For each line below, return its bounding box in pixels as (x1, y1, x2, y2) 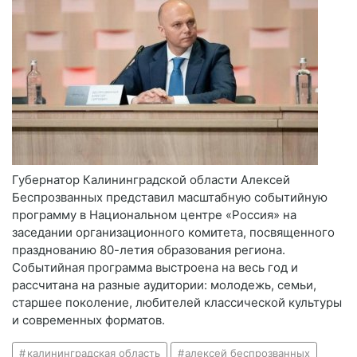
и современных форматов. (12, 312, 165, 328)
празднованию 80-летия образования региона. (12, 242, 285, 258)
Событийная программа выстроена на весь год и (12, 260, 298, 276)
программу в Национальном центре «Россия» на (12, 207, 296, 223)
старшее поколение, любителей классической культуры (12, 295, 342, 311)
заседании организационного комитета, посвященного (12, 225, 335, 241)
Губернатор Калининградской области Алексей (12, 172, 290, 188)
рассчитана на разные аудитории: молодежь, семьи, (12, 277, 316, 293)
